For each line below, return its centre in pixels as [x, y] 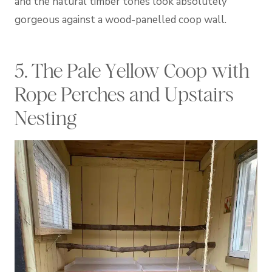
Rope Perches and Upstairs [124, 94]
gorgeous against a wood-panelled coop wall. [121, 19]
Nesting [46, 118]
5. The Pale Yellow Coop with [132, 71]
